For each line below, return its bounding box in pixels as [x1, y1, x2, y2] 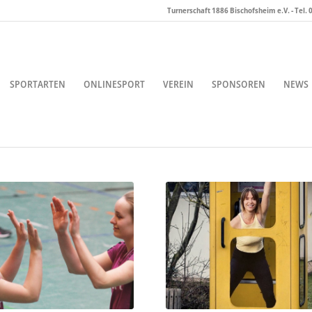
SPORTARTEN [10, 77, 65, 91]
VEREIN [163, 77, 194, 91]
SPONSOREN [212, 77, 265, 91]
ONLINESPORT [84, 77, 145, 91]
